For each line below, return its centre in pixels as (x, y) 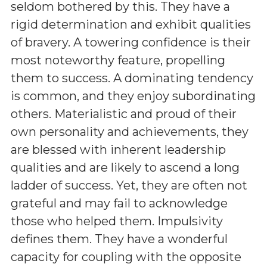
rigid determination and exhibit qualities (131, 24)
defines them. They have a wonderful (119, 239)
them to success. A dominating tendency (132, 78)
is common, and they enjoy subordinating (133, 96)
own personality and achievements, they (130, 132)
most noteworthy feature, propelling (118, 60)
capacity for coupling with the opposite (126, 257)
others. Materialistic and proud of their (124, 114)
